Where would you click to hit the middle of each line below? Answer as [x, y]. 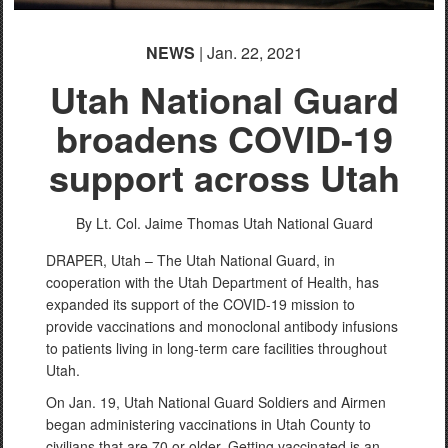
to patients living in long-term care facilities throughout [216, 347]
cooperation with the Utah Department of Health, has [212, 281]
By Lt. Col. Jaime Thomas [157, 222]
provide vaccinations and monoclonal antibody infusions [222, 325]
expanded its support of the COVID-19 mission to [200, 303]
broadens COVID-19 [224, 137]
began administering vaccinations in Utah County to [208, 423]
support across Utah [224, 176]
